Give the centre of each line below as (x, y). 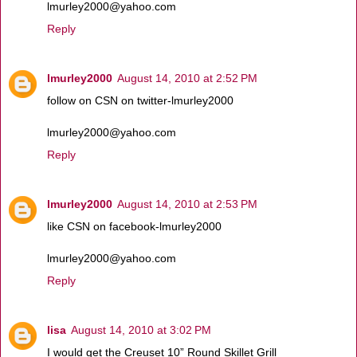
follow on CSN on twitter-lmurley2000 (140, 100)
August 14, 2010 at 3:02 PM (141, 330)
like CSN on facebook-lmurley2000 (134, 226)
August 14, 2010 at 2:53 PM (187, 204)
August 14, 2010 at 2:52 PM (187, 78)
